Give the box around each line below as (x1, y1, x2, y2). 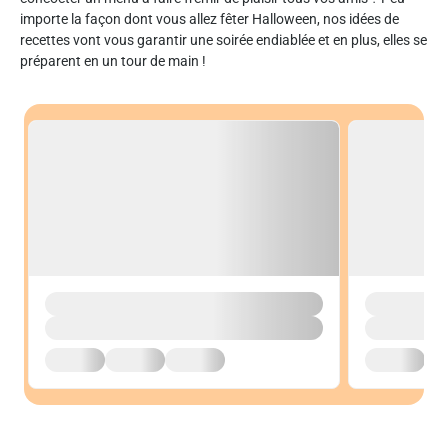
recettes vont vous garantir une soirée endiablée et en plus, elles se (20, 31, 427, 48)
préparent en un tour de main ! (20, 52, 206, 69)
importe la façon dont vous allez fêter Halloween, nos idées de (20, 10, 399, 27)
